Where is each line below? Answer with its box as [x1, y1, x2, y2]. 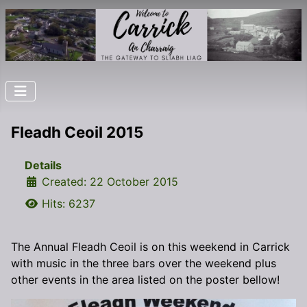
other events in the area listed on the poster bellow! [11, 272, 280, 286]
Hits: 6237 [42, 196, 95, 210]
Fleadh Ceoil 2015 [11, 122, 143, 141]
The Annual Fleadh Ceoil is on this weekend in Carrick [11, 239, 290, 254]
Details [25, 158, 62, 172]
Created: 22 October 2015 [42, 174, 178, 188]
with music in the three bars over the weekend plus [11, 256, 276, 270]
